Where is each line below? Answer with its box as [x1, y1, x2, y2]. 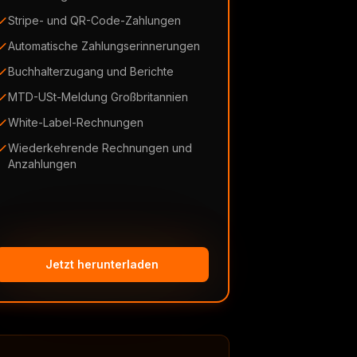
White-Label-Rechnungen [8, 116, 143, 129]
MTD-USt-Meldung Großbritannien [8, 90, 188, 104]
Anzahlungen [8, 157, 76, 171]
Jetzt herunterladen [45, 257, 159, 271]
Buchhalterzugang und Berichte [8, 65, 174, 78]
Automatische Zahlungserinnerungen [8, 39, 200, 53]
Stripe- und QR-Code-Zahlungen [8, 14, 181, 27]
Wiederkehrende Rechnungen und [8, 141, 192, 155]
